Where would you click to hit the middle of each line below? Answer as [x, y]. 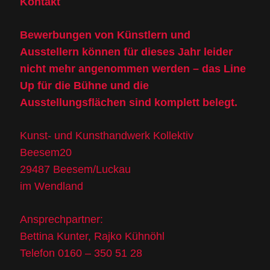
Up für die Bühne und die [84, 86]
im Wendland [52, 186]
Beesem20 [46, 152]
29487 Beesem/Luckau [75, 169]
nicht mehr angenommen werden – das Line [133, 69]
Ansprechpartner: [61, 219]
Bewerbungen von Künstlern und [105, 35]
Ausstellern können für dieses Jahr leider [126, 52]
